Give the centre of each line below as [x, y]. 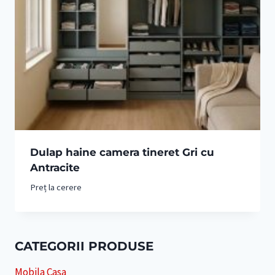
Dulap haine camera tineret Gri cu [122, 153]
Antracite [55, 168]
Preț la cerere [56, 188]
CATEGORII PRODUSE [84, 246]
